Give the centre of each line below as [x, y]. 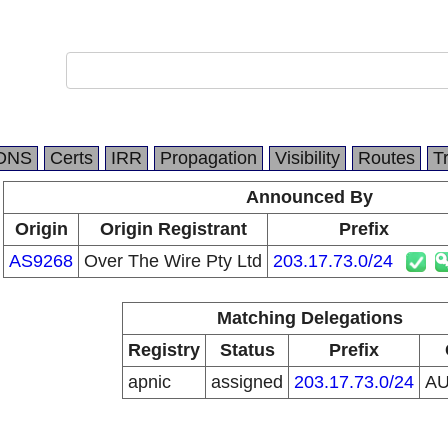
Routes [386, 158]
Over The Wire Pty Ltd [173, 261]
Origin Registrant [173, 229]
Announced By [309, 197]
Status [247, 350]
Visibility [307, 158]
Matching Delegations [309, 318]
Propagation [208, 158]
